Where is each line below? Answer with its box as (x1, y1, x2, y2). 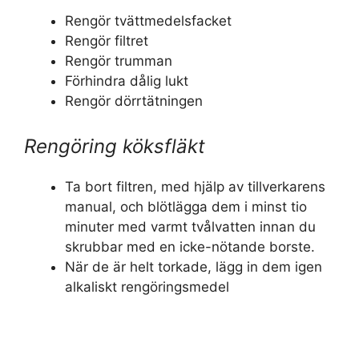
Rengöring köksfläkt (24, 134, 205, 158)
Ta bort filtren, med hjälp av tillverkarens (65, 178, 325, 195)
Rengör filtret (65, 33, 148, 50)
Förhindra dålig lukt (65, 73, 188, 90)
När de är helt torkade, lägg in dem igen (65, 258, 322, 275)
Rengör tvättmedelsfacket (65, 13, 232, 30)
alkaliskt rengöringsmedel (65, 278, 229, 295)
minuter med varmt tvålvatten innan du (65, 218, 316, 235)
